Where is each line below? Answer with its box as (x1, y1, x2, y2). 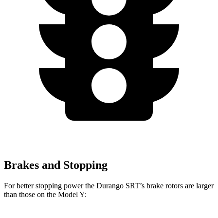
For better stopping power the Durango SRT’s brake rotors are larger (4, 181, 214, 190)
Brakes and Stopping (4, 158, 108, 171)
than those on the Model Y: (4, 190, 87, 199)
